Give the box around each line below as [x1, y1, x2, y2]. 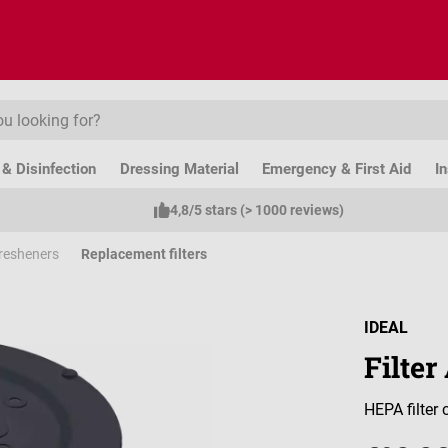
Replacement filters [81, 245, 207, 262]
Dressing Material [119, 160, 239, 178]
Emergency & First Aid [262, 160, 412, 178]
